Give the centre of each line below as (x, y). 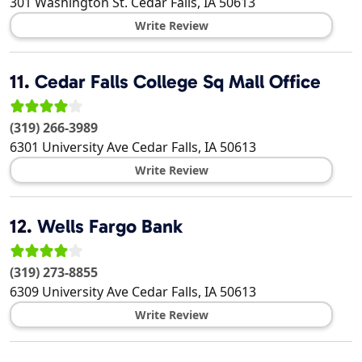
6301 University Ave (69, 147)
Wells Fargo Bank (110, 227)
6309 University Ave (69, 292)
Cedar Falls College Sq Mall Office (178, 82)
